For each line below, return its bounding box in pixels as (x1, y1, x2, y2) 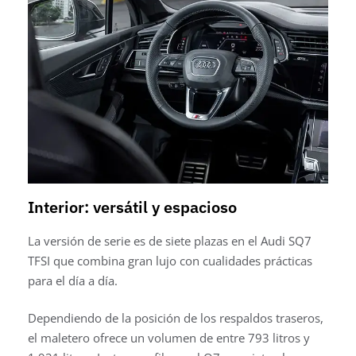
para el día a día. (28, 272, 118, 288)
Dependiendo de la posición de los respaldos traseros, (28, 310, 323, 327)
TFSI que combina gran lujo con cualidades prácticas (28, 252, 312, 269)
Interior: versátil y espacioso (28, 195, 237, 218)
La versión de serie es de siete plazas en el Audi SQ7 (28, 232, 311, 249)
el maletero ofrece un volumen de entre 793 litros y (28, 330, 310, 346)
